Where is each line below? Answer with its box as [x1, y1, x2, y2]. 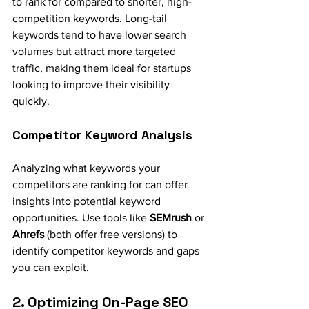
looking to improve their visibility [12, 78, 172, 90]
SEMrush [150, 211, 192, 223]
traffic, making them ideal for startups [12, 61, 194, 74]
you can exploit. [12, 261, 89, 273]
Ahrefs [12, 228, 44, 240]
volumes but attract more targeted [12, 45, 179, 57]
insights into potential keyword [12, 195, 163, 207]
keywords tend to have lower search [12, 28, 189, 41]
